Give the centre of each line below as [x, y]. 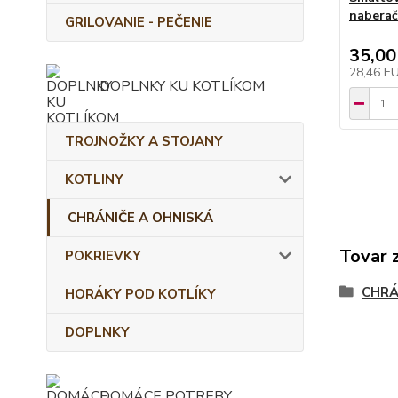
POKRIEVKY [103, 256]
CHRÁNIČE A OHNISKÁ [140, 218]
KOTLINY [94, 179]
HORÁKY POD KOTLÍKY [140, 294]
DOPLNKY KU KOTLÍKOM [182, 86]
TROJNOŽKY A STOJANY [144, 141]
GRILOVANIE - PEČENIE [139, 22]
